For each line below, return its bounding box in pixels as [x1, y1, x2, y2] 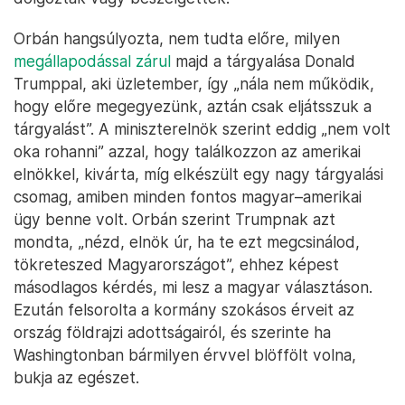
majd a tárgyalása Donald [171, 52, 355, 71]
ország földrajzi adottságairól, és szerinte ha [14, 323, 331, 343]
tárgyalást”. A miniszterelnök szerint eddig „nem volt [14, 119, 391, 139]
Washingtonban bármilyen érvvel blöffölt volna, [14, 345, 356, 365]
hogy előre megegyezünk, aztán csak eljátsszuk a [14, 97, 372, 117]
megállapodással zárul [14, 52, 171, 71]
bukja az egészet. [14, 368, 139, 388]
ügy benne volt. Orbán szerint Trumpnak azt [14, 210, 335, 230]
